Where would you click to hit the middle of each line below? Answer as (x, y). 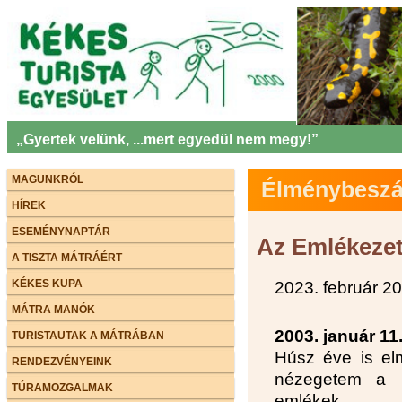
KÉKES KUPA (47, 283)
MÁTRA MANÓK (53, 309)
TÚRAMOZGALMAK (62, 387)
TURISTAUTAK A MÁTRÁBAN (88, 335)
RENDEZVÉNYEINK (62, 361)
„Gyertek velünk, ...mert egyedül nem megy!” (167, 139)
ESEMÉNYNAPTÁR (61, 231)
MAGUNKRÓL (48, 179)
